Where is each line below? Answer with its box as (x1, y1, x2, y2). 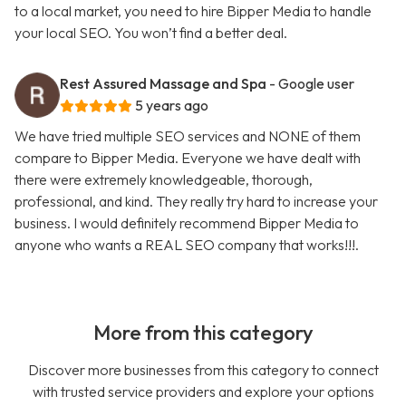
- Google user (269, 74, 354, 93)
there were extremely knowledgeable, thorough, (14, 170, 313, 189)
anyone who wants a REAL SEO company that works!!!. (14, 236, 359, 255)
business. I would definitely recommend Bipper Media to (14, 214, 359, 233)
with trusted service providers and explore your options (32, 382, 374, 401)
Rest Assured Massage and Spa (60, 74, 266, 93)
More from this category (92, 320, 314, 346)
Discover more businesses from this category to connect (27, 361, 379, 380)
